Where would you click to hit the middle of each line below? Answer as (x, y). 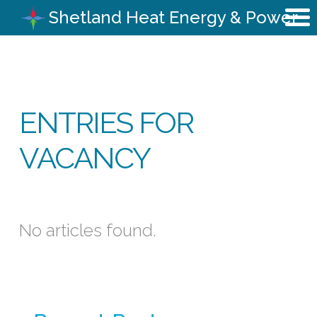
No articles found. (88, 230)
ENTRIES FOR (106, 122)
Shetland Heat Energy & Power (174, 17)
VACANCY (85, 158)
